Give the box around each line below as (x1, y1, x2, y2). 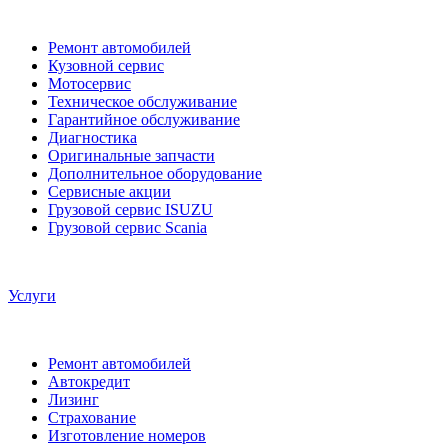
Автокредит (48, 373, 130, 391)
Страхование (48, 409, 136, 427)
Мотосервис (48, 75, 131, 93)
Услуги (8, 287, 56, 305)
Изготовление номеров (48, 427, 206, 445)
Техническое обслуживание (48, 93, 237, 111)
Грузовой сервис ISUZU (48, 201, 213, 219)
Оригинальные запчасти (48, 147, 215, 165)
